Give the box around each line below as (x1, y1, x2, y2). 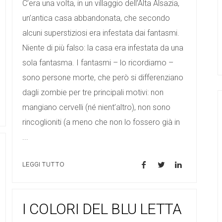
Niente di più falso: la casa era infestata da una (22, 43, 183, 53)
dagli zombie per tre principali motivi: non (22, 87, 164, 97)
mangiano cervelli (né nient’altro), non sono (22, 102, 170, 112)
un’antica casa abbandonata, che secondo (22, 13, 170, 23)
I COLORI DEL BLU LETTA (22, 200, 182, 218)
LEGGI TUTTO (22, 160, 64, 168)
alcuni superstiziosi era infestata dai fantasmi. (22, 28, 179, 38)
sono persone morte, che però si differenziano (22, 72, 183, 82)
